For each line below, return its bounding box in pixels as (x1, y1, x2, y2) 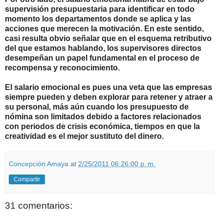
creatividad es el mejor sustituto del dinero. (5, 132, 164, 141)
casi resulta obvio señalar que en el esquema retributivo (5, 34, 212, 43)
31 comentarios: (5, 200, 72, 211)
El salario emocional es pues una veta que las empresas (5, 83, 212, 92)
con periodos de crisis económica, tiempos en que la (5, 122, 200, 131)
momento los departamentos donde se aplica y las (5, 15, 191, 23)
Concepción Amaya (9, 160, 68, 168)
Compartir (14, 176, 40, 183)
